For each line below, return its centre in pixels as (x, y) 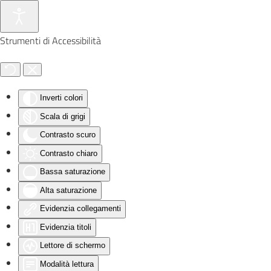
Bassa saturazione (73, 172)
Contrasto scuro (68, 135)
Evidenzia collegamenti (80, 209)
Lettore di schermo (73, 246)
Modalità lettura (67, 264)
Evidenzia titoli (66, 227)
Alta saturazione (68, 190)
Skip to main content (64, 28)
